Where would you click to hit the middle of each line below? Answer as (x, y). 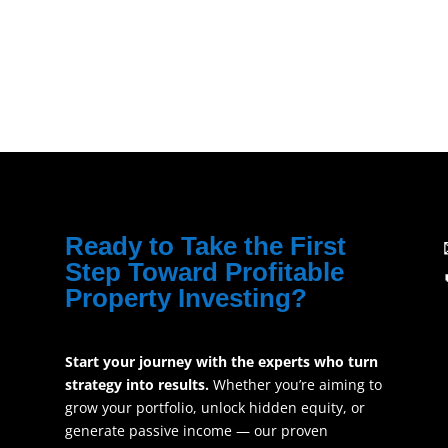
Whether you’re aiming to (295, 385)
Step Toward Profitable (204, 271)
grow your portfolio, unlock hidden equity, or (214, 408)
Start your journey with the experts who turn (221, 362)
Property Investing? (185, 297)
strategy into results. (136, 385)
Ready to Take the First (205, 245)
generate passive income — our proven (196, 431)
